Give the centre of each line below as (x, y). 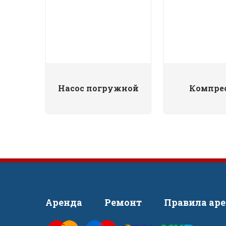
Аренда (64, 202)
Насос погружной (98, 88)
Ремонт (123, 202)
